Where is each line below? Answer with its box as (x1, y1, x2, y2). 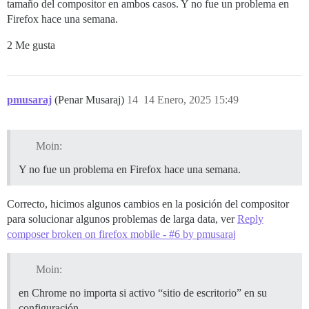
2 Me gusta (7, 39, 55, 52)
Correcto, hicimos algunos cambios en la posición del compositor (7, 198, 289, 210)
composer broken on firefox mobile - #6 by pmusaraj (7, 228, 236, 241)
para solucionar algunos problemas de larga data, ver (7, 213, 237, 226)
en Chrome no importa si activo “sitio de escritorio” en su (19, 287, 267, 299)
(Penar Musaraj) (54, 94, 127, 106)
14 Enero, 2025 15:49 (143, 94, 239, 106)
